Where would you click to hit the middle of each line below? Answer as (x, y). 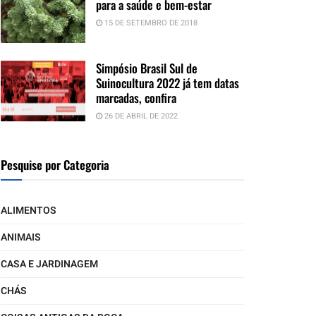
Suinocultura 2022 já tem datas (168, 83)
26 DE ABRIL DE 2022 (140, 116)
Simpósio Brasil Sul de (147, 68)
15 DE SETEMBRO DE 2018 (150, 23)
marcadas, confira (136, 98)
